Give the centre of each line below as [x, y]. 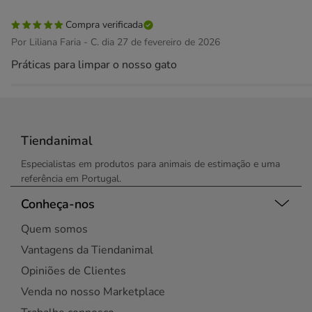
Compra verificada [104, 25]
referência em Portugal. [71, 179]
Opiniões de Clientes [73, 271]
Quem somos [54, 229]
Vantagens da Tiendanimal [87, 250]
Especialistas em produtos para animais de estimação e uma [150, 164]
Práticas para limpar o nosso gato [94, 65]
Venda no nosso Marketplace [93, 292]
